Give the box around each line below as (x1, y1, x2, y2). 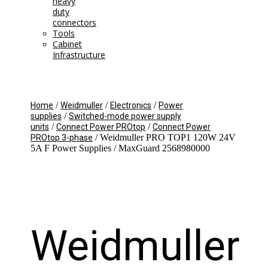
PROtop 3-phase (31, 132, 93, 142)
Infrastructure (53, 48, 105, 60)
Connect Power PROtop (56, 121, 146, 132)
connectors (53, 16, 96, 28)
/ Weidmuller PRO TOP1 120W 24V (93, 132, 236, 142)
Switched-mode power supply (69, 111, 182, 121)
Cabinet (53, 38, 82, 50)
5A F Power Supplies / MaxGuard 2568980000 (31, 142, 211, 153)
